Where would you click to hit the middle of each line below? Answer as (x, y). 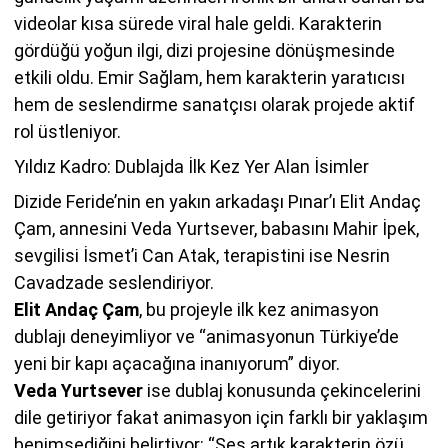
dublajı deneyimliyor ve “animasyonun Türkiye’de (206, 336)
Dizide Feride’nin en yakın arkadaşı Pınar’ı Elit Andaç (217, 201)
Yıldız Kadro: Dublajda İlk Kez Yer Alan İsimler (191, 166)
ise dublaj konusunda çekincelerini (282, 390)
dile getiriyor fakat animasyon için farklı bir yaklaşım (221, 417)
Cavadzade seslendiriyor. (114, 282)
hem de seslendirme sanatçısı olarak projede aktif (214, 104)
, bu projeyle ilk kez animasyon (259, 309)
